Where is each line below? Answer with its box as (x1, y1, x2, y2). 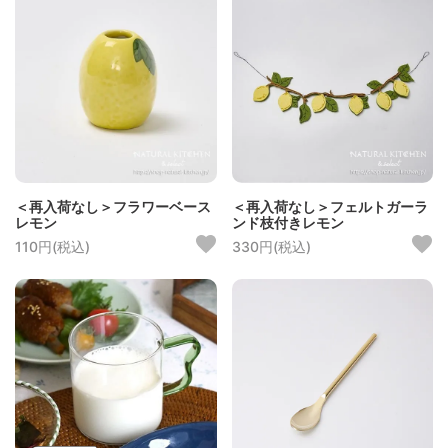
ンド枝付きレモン (231, 214, 344, 232)
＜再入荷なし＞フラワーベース (15, 198, 211, 216)
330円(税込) (231, 238, 311, 256)
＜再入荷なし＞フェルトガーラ (231, 198, 428, 216)
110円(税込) (15, 238, 90, 256)
